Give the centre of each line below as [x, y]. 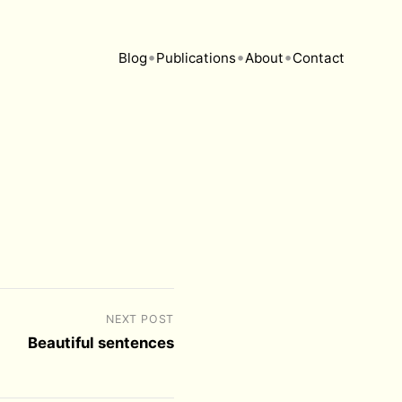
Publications [196, 57]
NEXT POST [140, 319]
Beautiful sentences [101, 343]
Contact [319, 57]
